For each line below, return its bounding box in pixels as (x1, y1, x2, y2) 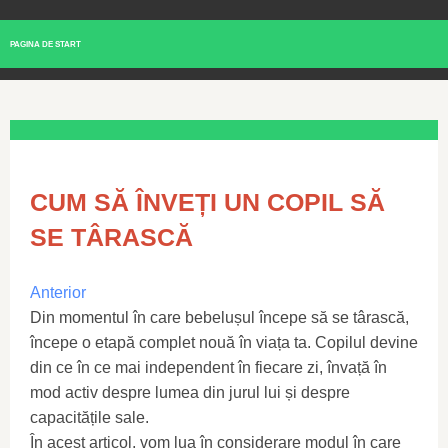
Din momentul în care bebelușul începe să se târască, (30, 309, 409, 326)
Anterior (30, 284, 86, 301)
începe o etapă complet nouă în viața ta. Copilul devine (30, 334, 418, 351)
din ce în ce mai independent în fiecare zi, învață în (30, 359, 387, 376)
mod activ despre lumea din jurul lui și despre (30, 384, 350, 401)
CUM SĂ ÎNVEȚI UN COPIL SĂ (30, 188, 385, 216)
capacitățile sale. (30, 409, 149, 426)
